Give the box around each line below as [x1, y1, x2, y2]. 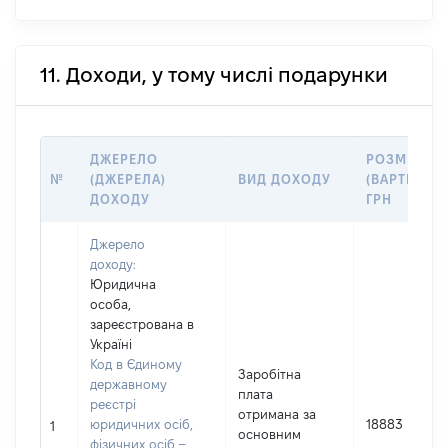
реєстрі [90, 397, 136, 411]
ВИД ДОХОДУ [238, 172, 332, 186]
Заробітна [238, 367, 301, 381]
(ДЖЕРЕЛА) [90, 172, 167, 186]
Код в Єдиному [90, 357, 182, 371]
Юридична [90, 277, 156, 291]
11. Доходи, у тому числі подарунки [40, 64, 388, 86]
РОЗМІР [366, 152, 422, 166]
